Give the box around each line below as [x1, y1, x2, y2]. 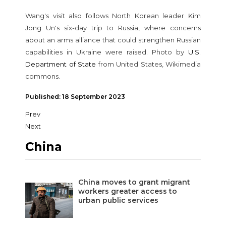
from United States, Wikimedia [96, 60, 201, 68]
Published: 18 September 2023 [25, 92, 125, 100]
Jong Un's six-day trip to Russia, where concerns [25, 23, 201, 32]
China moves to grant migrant [78, 177, 190, 187]
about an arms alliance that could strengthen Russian [25, 35, 201, 44]
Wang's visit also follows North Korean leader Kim [25, 11, 201, 20]
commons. [25, 72, 60, 80]
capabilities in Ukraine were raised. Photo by [25, 47, 188, 56]
